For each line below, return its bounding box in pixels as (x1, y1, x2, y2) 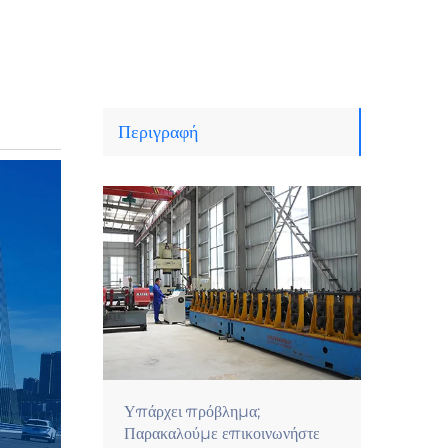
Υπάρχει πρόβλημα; (124, 401, 260, 421)
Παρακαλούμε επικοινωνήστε (124, 423, 320, 443)
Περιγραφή (118, 121, 198, 143)
